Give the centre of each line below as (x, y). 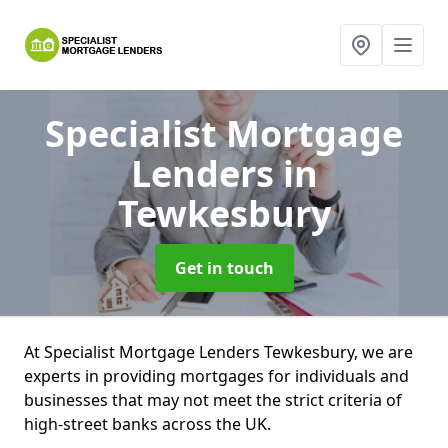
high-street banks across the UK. (149, 424)
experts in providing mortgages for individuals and (216, 376)
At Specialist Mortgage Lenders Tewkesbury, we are (218, 352)
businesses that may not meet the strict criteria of (213, 400)
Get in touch (224, 268)
